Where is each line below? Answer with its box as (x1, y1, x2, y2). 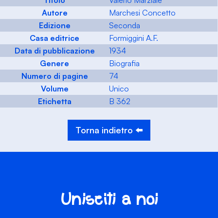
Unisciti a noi (60, 191, 158, 209)
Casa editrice (30, 33, 79, 43)
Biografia (109, 58, 140, 69)
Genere (40, 58, 69, 69)
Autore (41, 8, 68, 18)
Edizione (38, 20, 71, 31)
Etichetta (37, 96, 72, 107)
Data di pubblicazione (14, 46, 95, 56)
